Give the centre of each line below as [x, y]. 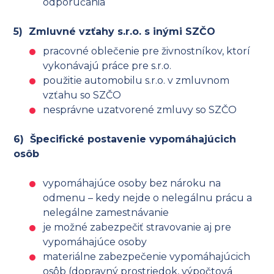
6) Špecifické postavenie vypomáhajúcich [125, 139]
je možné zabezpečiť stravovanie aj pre [137, 228]
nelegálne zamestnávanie [106, 213]
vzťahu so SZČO [82, 95]
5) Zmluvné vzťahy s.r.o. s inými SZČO [115, 32]
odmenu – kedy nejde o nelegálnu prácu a [148, 198]
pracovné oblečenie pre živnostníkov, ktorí [147, 51]
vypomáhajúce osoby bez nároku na [132, 183]
